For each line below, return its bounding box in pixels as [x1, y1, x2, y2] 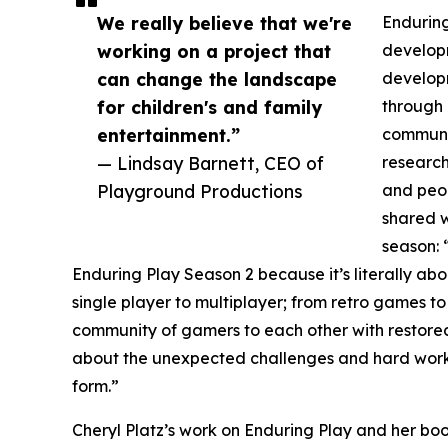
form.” [72, 376, 119, 397]
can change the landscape [97, 68, 337, 91]
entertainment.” [97, 124, 240, 147]
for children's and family [97, 96, 322, 119]
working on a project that [97, 40, 331, 63]
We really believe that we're [97, 12, 352, 35]
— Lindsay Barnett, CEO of [97, 152, 324, 175]
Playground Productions [97, 180, 303, 203]
